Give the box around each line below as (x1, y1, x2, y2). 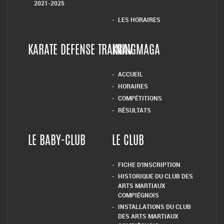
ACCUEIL (118, 70, 143, 78)
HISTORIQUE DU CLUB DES (118, 172, 193, 180)
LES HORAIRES (118, 15, 160, 24)
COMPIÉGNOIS (118, 191, 159, 199)
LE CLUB (112, 135, 144, 148)
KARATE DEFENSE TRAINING (28, 45, 136, 57)
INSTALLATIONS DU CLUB (118, 202, 191, 211)
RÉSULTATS (118, 106, 151, 114)
